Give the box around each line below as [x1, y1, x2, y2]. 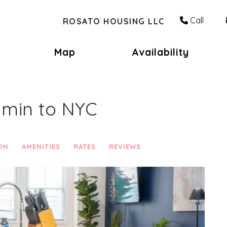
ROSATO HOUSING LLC [62, 16, 165, 26]
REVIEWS [109, 142, 141, 150]
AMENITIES [22, 142, 60, 150]
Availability [131, 46, 189, 58]
